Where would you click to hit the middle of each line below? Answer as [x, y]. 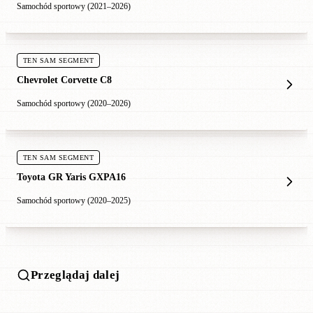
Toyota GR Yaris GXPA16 [71, 176]
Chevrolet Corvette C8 [64, 79]
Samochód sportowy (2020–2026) [74, 103]
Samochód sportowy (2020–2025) [74, 201]
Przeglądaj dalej [75, 275]
